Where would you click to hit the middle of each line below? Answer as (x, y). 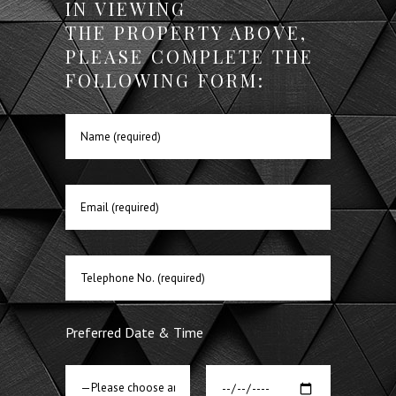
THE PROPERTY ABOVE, (187, 32)
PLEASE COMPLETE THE (190, 56)
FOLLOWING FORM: (165, 80)
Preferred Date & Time (134, 332)
